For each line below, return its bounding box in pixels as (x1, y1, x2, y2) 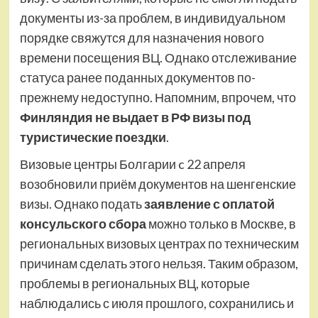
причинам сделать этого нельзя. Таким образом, (19, 255, 298, 271)
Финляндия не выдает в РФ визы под (19, 109, 251, 125)
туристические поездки (19, 128, 166, 145)
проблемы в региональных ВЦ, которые (19, 275, 250, 291)
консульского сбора (19, 215, 146, 231)
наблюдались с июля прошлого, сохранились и (19, 295, 294, 311)
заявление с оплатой (143, 195, 275, 212)
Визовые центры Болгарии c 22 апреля (19, 155, 246, 172)
